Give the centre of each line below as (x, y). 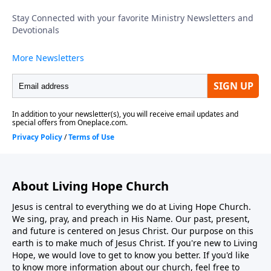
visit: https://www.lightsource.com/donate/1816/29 (129, 44)
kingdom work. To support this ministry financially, (128, 29)
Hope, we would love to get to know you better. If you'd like (131, 255)
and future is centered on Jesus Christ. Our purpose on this (133, 231)
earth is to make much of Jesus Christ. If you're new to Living (135, 243)
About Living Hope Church (90, 186)
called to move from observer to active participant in (132, 15)
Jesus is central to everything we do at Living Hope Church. (132, 207)
